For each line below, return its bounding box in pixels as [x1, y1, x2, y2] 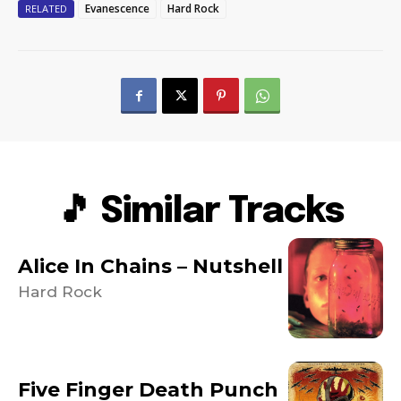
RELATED [25, 2, 67, 15]
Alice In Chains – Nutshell [18, 254, 283, 279]
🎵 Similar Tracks [57, 193, 344, 231]
